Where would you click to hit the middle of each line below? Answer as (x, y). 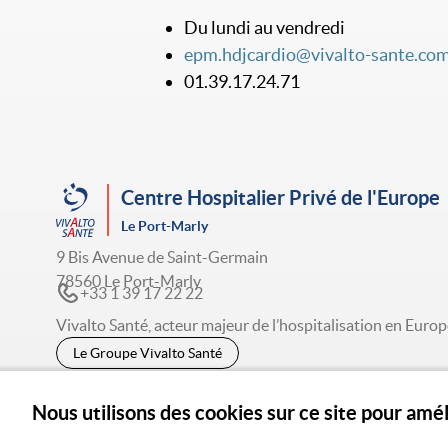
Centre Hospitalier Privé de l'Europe (280, 197)
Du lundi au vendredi (264, 27)
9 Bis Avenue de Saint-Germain (162, 257)
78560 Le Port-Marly (128, 281)
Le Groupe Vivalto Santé (147, 353)
